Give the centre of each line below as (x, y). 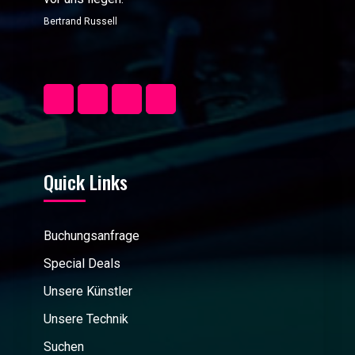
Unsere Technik (86, 319)
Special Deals (82, 263)
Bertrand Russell (80, 21)
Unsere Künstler (88, 291)
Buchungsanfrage (92, 235)
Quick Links (86, 181)
